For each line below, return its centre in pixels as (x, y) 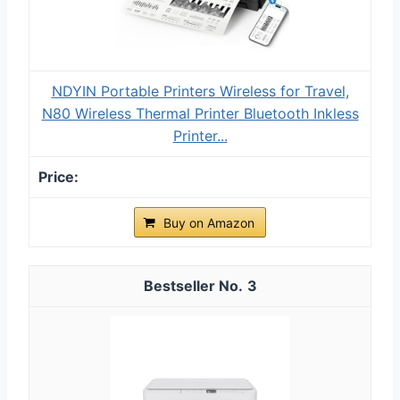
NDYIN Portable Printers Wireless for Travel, (200, 91)
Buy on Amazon (209, 222)
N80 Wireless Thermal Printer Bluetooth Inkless (200, 113)
